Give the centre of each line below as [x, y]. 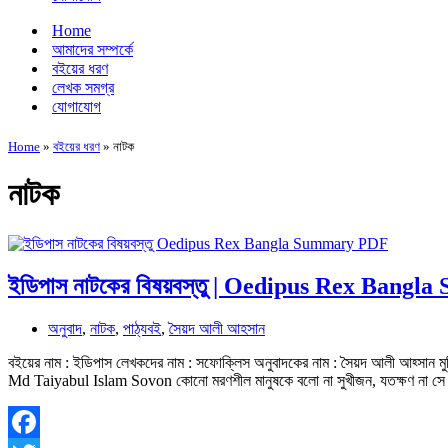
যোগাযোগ [76, 106]
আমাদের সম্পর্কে [92, 49]
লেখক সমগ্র [83, 87]
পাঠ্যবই [142, 328]
